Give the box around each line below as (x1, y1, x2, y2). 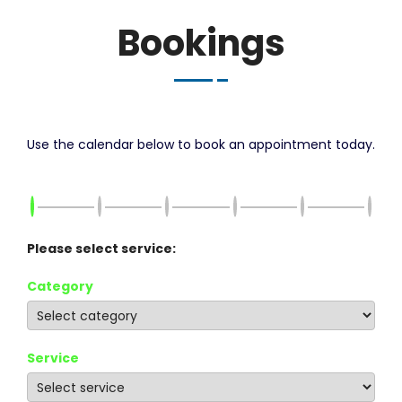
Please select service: (27, 239, 176, 258)
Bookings (117, 17, 285, 68)
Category (27, 276, 93, 295)
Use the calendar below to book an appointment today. (27, 135, 375, 153)
